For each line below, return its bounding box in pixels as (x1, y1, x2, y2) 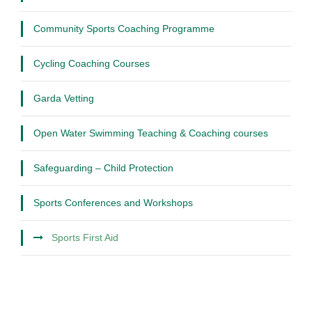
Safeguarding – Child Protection (33, 162, 173, 174)
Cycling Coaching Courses (33, 58, 150, 70)
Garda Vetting (33, 93, 94, 104)
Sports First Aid (52, 232, 118, 244)
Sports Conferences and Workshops (33, 197, 193, 209)
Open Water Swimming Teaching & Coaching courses (33, 127, 268, 139)
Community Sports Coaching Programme (33, 23, 214, 35)
